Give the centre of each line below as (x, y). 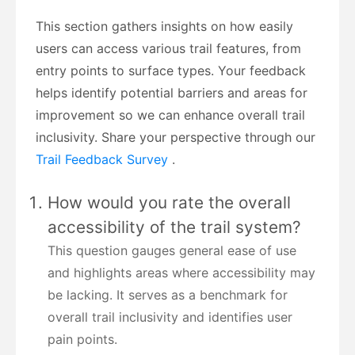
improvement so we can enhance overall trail (170, 115)
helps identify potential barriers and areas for (172, 92)
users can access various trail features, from (168, 48)
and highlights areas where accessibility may (181, 272)
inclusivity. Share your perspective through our (176, 137)
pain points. (82, 339)
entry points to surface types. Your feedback (171, 70)
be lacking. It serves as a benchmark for (168, 294)
